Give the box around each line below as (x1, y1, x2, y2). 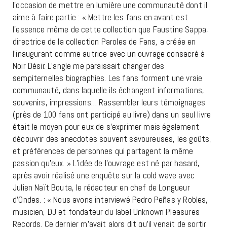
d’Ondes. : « (13, 194, 54, 206)
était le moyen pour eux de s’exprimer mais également (13, 121, 199, 133)
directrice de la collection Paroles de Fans (13, 36, 156, 48)
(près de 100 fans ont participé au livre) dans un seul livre (13, 109, 211, 121)
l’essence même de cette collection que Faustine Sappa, (13, 24, 209, 35)
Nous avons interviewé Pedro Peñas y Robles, (53, 194, 208, 206)
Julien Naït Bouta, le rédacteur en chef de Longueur (13, 182, 190, 194)
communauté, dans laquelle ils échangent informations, (13, 85, 205, 96)
